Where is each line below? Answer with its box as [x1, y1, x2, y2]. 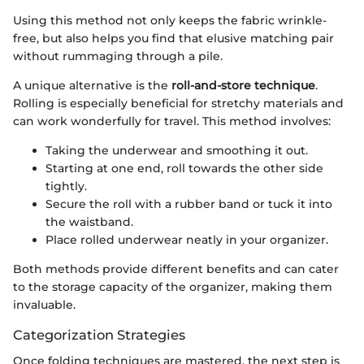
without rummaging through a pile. [13, 49, 223, 64]
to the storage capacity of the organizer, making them [13, 279, 332, 295]
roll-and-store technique [171, 78, 315, 93]
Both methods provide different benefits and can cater [13, 262, 339, 277]
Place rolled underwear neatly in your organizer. [45, 232, 328, 248]
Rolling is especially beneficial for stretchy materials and [13, 96, 344, 111]
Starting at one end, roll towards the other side [45, 161, 323, 176]
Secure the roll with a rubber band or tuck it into [45, 197, 332, 212]
